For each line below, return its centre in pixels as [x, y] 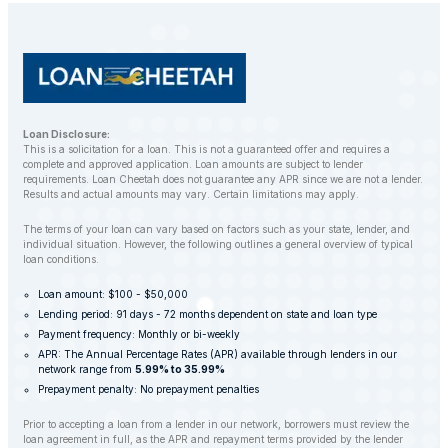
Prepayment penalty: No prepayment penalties [148, 389]
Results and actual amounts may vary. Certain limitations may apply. [191, 194]
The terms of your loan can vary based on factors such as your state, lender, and [216, 229]
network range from [86, 369]
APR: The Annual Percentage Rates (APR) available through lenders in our [217, 354]
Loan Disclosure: [66, 134]
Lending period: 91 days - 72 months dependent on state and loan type [207, 314]
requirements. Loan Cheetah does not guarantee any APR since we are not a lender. [223, 179]
